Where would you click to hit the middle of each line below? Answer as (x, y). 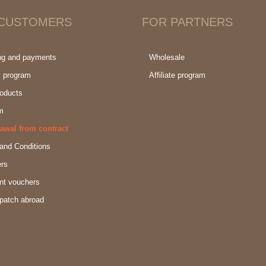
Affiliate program (177, 75)
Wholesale (167, 57)
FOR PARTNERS (187, 22)
